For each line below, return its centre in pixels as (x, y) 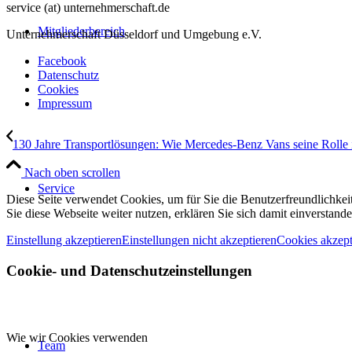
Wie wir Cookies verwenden (77, 337)
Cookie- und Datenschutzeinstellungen (129, 270)
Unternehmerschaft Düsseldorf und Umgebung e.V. (134, 35)
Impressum (65, 104)
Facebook (62, 61)
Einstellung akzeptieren (64, 240)
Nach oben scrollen (72, 173)
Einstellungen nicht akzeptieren (199, 240)
